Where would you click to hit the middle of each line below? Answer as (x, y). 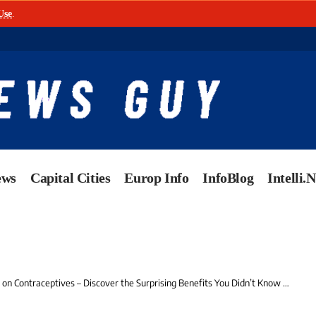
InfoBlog (228, 178)
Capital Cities (71, 178)
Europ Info (157, 178)
